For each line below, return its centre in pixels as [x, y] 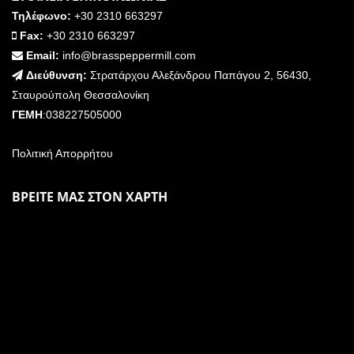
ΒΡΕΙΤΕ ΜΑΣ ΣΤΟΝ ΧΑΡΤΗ [90, 197]
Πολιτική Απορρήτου [62, 154]
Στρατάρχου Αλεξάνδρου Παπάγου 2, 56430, [199, 75]
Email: [43, 56]
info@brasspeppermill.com [128, 56]
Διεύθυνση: [56, 75]
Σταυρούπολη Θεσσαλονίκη [81, 95]
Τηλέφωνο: [41, 16]
